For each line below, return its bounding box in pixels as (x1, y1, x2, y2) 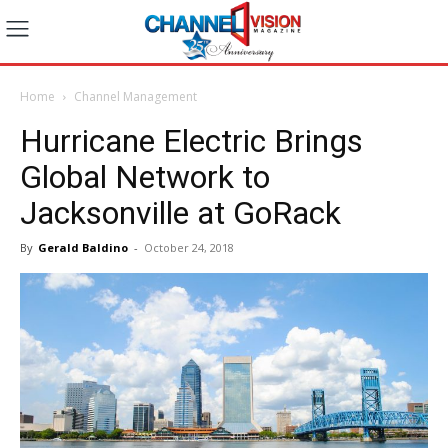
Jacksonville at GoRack (20, 193, 341, 232)
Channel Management (74, 87, 197, 105)
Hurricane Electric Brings (20, 121, 363, 160)
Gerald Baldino (38, 239, 128, 255)
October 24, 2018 (144, 239, 234, 255)
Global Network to (20, 157, 270, 196)
